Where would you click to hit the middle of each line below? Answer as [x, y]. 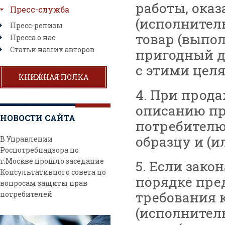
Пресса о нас [33, 37]
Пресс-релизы [36, 25]
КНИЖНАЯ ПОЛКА [53, 77]
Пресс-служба [40, 9]
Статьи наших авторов [52, 49]
